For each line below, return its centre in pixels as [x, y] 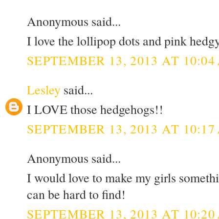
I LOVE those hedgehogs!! [95, 109]
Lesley [44, 89]
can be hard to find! [76, 194]
